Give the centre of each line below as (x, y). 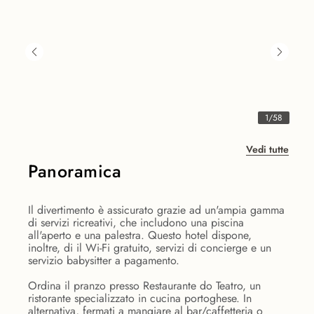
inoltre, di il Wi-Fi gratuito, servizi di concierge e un (150, 248)
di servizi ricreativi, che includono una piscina (136, 223)
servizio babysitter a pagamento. (104, 261)
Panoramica (75, 171)
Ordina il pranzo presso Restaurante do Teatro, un (144, 286)
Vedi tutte (267, 150)
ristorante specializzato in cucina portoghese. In (140, 299)
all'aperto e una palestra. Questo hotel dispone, (140, 235)
